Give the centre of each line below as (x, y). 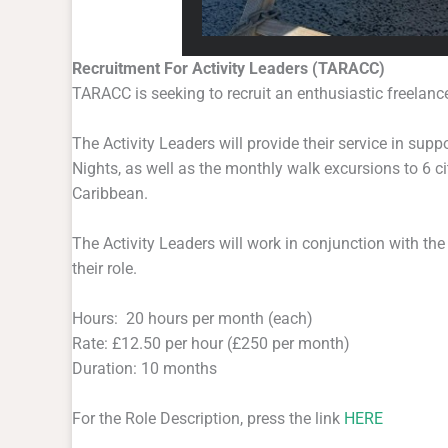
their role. (106, 268)
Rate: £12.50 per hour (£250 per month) (211, 343)
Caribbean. (110, 193)
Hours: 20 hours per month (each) (192, 318)
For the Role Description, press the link (208, 418)
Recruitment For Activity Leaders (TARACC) (228, 68)
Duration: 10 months (144, 368)
